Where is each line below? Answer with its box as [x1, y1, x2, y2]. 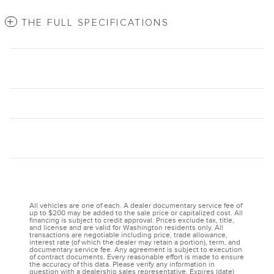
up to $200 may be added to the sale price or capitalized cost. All [29, 209, 243, 218]
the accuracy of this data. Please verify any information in [29, 260, 215, 270]
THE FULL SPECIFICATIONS [21, 17, 169, 29]
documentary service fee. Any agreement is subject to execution [29, 245, 242, 255]
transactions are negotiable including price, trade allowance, [29, 231, 228, 240]
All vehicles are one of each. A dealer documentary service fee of [29, 201, 242, 211]
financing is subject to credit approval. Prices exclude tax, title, [29, 216, 234, 226]
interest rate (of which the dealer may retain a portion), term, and [29, 238, 240, 248]
